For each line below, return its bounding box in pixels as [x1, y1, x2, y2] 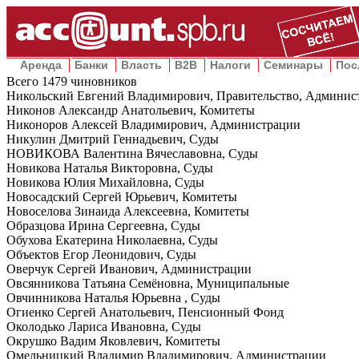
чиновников [67, 75, 137, 88]
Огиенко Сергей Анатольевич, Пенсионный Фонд [6, 305, 284, 319]
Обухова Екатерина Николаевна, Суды [6, 233, 218, 247]
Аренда [20, 58, 62, 71]
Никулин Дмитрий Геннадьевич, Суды [6, 132, 219, 146]
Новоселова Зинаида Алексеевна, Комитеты [6, 204, 249, 218]
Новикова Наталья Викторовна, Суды [6, 161, 213, 175]
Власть [121, 58, 162, 71]
